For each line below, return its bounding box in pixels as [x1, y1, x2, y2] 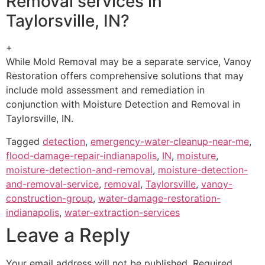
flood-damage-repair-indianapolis [6, 149, 157, 161]
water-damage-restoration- [98, 192, 221, 204]
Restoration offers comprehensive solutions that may [6, 70, 244, 82]
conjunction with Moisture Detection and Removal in [6, 98, 240, 111]
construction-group [6, 192, 93, 204]
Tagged [6, 135, 43, 147]
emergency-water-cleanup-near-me [91, 135, 249, 147]
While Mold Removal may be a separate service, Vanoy [6, 56, 251, 68]
